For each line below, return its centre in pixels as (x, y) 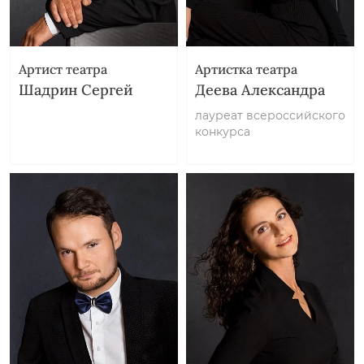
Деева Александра (260, 89)
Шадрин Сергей (76, 89)
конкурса (223, 131)
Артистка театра (246, 69)
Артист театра (63, 69)
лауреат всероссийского (270, 115)
